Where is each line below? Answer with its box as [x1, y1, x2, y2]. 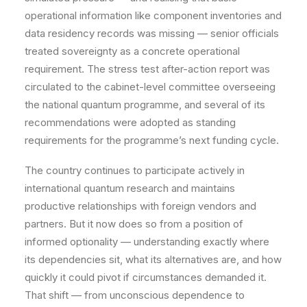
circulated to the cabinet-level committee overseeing [25, 80, 275, 93]
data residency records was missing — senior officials [25, 27, 279, 40]
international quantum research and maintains [25, 182, 235, 195]
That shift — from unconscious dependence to [25, 288, 245, 302]
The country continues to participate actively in [25, 164, 245, 177]
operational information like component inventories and [25, 9, 282, 22]
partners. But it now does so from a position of [25, 217, 243, 230]
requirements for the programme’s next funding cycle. [25, 134, 279, 147]
